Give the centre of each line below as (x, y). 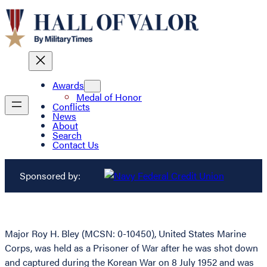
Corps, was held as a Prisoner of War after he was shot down (131, 248)
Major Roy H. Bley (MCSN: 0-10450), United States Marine (125, 234)
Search (67, 135)
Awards (68, 85)
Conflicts (71, 107)
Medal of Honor (109, 97)
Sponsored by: (50, 176)
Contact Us (76, 145)
